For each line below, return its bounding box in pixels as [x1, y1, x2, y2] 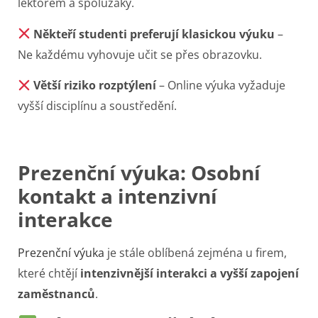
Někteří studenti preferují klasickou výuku [33, 26, 275, 42]
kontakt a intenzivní [18, 182, 217, 209]
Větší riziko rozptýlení [33, 77, 157, 94]
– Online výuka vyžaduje [156, 77, 286, 94]
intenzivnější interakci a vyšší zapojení [80, 265, 299, 281]
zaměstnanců [18, 285, 95, 302]
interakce [18, 205, 113, 233]
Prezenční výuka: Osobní [18, 158, 261, 186]
